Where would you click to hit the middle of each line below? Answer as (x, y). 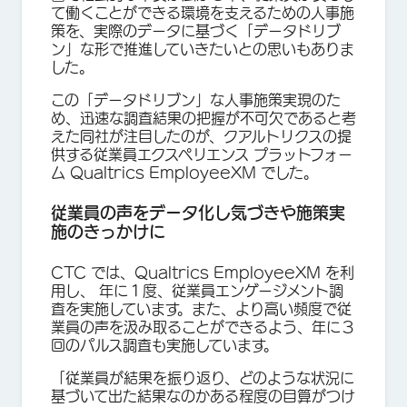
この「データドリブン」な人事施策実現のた (196, 100)
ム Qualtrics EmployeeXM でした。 (184, 173)
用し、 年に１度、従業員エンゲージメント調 (197, 291)
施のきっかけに (108, 232)
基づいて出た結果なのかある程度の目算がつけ (203, 396)
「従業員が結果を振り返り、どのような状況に (203, 378)
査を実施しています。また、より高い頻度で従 (201, 309)
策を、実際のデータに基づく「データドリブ (196, 31)
